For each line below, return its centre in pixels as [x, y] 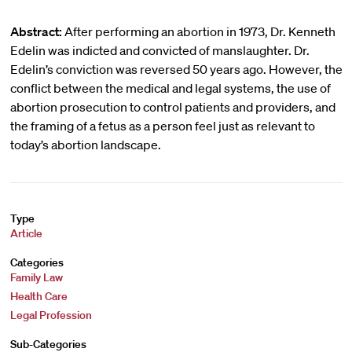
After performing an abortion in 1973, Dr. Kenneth [198, 31]
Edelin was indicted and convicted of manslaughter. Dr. [159, 50]
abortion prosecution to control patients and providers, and [172, 107]
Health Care [38, 296]
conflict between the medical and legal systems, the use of [170, 88]
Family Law [36, 277]
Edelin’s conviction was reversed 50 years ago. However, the [176, 69]
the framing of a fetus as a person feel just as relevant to [162, 126]
